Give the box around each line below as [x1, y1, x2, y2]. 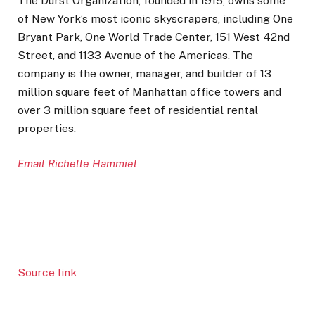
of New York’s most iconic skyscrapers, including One [18, 12, 293, 26]
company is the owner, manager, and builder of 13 [18, 67, 271, 81]
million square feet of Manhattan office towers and [18, 85, 281, 99]
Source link [18, 265, 77, 279]
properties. [18, 122, 76, 136]
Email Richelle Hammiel [18, 157, 137, 171]
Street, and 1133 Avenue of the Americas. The [18, 49, 253, 63]
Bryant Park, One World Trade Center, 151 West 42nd [18, 30, 290, 44]
